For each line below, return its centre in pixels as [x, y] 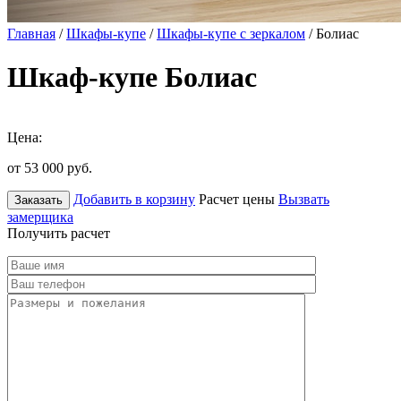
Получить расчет [59, 233]
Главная [31, 34]
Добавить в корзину [134, 199]
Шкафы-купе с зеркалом [231, 34]
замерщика [40, 217]
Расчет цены [237, 199]
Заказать [38, 200]
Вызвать [304, 199]
